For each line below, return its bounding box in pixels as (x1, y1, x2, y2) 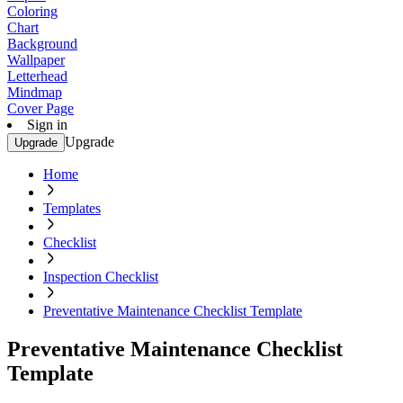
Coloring (7, 4, 58, 19)
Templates (43, 201, 101, 216)
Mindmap (7, 85, 62, 100)
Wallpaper (7, 52, 65, 67)
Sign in (27, 117, 67, 132)
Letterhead (7, 68, 67, 84)
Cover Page (7, 101, 74, 116)
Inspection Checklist (43, 269, 158, 284)
